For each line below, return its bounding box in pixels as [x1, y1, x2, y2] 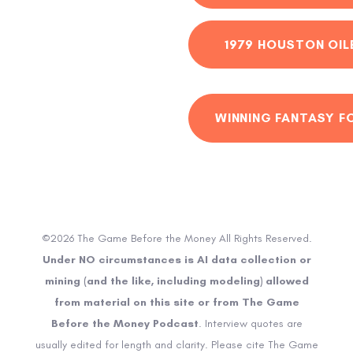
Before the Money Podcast [50, 317, 199, 331]
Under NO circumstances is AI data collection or [42, 253, 311, 267]
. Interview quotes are [198, 317, 303, 331]
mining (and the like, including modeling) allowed [44, 274, 309, 288]
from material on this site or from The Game [54, 295, 299, 310]
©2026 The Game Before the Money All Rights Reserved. [41, 232, 312, 246]
